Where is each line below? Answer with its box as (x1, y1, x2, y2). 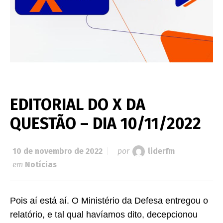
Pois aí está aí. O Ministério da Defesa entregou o (10, 196, 208, 206)
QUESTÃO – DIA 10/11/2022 (10, 114, 201, 133)
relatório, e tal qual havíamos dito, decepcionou (10, 210, 198, 220)
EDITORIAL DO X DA (10, 95, 145, 114)
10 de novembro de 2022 (12, 146, 103, 156)
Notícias (25, 160, 57, 170)
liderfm (148, 146, 175, 156)
